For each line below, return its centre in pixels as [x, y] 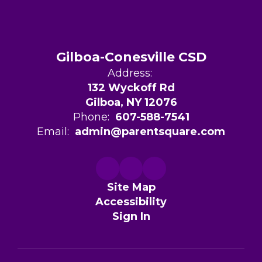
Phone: [91, 117]
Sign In [131, 217]
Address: [130, 73]
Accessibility [131, 202]
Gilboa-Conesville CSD [131, 57]
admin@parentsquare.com [150, 132]
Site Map [131, 187]
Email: [53, 132]
